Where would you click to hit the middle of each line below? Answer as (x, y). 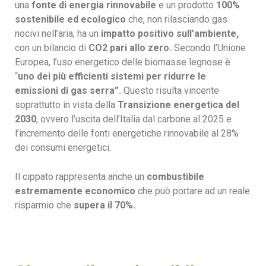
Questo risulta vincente (170, 91)
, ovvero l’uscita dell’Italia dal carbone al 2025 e (134, 119)
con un (28, 48)
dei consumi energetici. (63, 148)
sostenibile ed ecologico (72, 19)
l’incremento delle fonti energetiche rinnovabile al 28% (127, 133)
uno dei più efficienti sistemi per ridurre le (112, 76)
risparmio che (44, 205)
